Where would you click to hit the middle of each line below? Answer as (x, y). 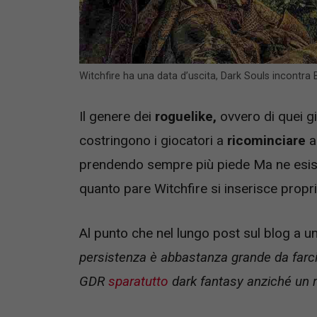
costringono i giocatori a (153, 141)
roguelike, (186, 117)
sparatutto (138, 281)
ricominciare (266, 141)
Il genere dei (117, 117)
